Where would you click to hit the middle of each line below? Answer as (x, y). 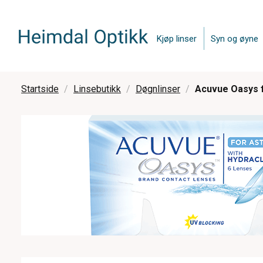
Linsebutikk (97, 89)
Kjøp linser (177, 38)
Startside (40, 89)
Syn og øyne (235, 38)
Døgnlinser (158, 89)
